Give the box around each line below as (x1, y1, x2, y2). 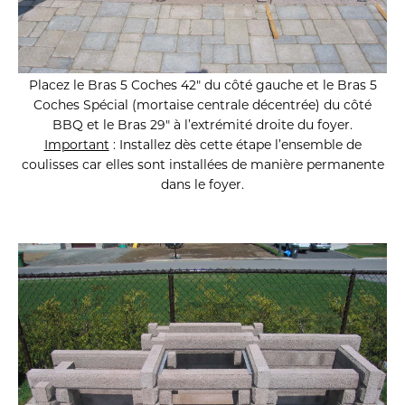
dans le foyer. (161, 175, 244, 193)
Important (43, 136, 109, 153)
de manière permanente (227, 155, 384, 173)
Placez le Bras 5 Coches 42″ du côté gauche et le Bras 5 (28, 76, 377, 93)
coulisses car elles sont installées (21, 155, 228, 173)
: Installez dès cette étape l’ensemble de (108, 136, 362, 153)
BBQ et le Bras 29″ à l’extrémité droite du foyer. (52, 116, 353, 133)
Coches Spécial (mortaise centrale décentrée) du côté (33, 96, 372, 113)
